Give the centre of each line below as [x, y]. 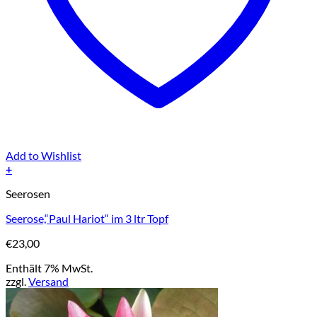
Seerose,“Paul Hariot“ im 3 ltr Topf [87, 219]
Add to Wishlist [44, 156]
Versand [48, 282]
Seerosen [28, 194]
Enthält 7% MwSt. [49, 268]
